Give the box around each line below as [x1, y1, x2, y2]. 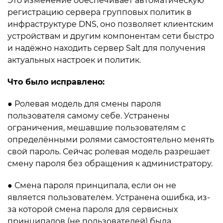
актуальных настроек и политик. [7, 55, 141, 65]
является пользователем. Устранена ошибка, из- [7, 193, 210, 202]
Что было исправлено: [7, 77, 105, 87]
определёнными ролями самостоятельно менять [7, 135, 214, 144]
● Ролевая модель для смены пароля [7, 99, 161, 109]
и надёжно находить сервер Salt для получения [7, 43, 206, 53]
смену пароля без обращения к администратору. [7, 159, 213, 168]
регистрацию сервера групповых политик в [7, 7, 192, 17]
